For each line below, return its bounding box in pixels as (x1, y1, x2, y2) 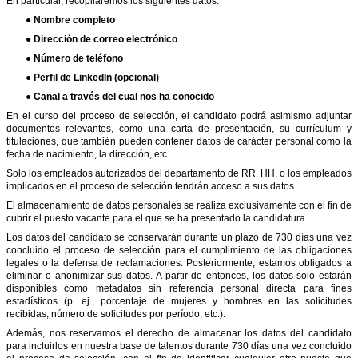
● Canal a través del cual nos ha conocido (26, 90, 214, 102)
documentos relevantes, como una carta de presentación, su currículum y (6, 122, 352, 134)
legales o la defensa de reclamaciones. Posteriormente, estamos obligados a (6, 257, 352, 268)
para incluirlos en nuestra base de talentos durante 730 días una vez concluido (6, 340, 352, 352)
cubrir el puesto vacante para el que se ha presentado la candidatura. (6, 212, 308, 224)
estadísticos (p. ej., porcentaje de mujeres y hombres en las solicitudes (6, 295, 352, 307)
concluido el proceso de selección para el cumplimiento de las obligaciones (6, 244, 352, 256)
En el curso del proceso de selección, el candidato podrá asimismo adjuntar (6, 109, 352, 121)
